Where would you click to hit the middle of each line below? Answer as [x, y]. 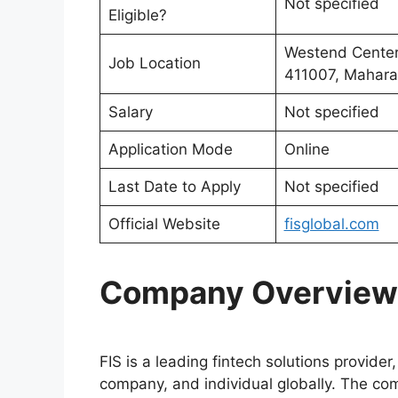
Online [306, 150]
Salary [130, 112]
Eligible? [137, 16]
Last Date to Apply [174, 187]
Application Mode [170, 150]
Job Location [154, 64]
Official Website [164, 224]
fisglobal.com [331, 224]
